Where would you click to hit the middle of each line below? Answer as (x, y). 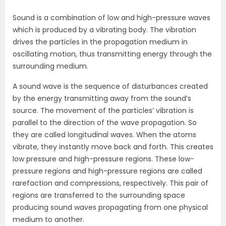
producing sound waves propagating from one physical (110, 207)
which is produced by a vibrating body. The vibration (104, 30)
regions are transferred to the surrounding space (99, 195)
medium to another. (48, 219)
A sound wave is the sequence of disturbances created (110, 86)
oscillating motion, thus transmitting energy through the (112, 54)
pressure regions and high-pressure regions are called (107, 171)
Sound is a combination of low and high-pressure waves (111, 18)
